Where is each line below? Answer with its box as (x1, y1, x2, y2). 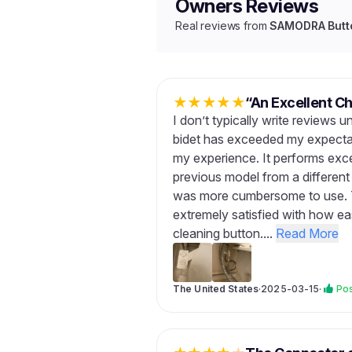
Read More (276, 225, 339, 241)
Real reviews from (175, 19, 270, 32)
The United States (173, 283, 259, 295)
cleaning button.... (173, 225, 276, 241)
